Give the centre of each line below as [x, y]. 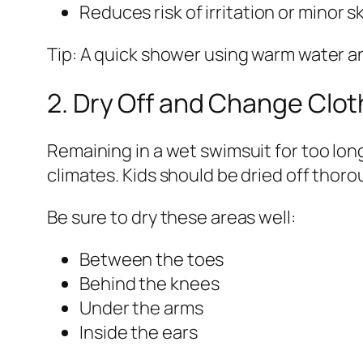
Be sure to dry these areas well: [171, 218]
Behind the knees [149, 284]
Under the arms [141, 308]
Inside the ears [139, 333]
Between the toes [152, 260]
